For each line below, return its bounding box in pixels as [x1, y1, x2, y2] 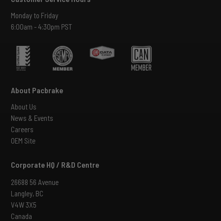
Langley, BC [11, 188, 43, 198]
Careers [11, 124, 34, 134]
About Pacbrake [11, 85, 63, 95]
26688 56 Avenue [11, 177, 59, 186]
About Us [11, 102, 37, 111]
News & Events [11, 113, 53, 122]
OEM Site [11, 136, 36, 145]
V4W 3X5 [11, 200, 37, 209]
